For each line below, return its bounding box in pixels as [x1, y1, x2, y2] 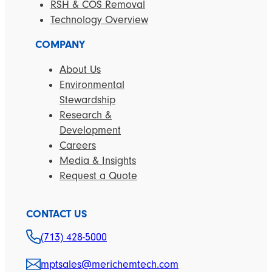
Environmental [59, 78, 124, 91]
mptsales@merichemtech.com [41, 257, 178, 271]
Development [59, 123, 121, 137]
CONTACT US [26, 207, 87, 220]
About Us [59, 63, 101, 76]
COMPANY [35, 38, 85, 51]
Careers [59, 138, 96, 152]
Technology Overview [50, 13, 148, 26]
